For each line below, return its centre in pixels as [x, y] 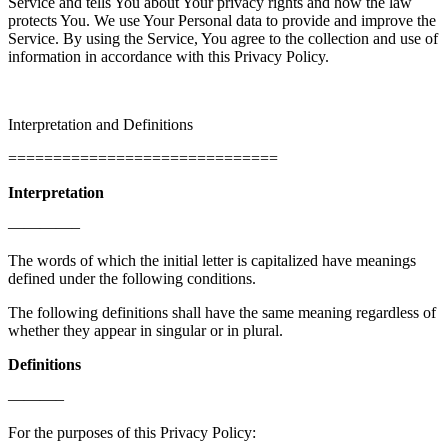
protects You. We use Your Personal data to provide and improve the [222, 20]
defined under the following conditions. [132, 278]
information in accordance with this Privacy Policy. [168, 56]
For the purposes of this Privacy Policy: [132, 432]
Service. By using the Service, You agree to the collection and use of [223, 38]
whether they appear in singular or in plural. [145, 330]
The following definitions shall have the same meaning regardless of [222, 312]
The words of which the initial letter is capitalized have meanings [212, 260]
